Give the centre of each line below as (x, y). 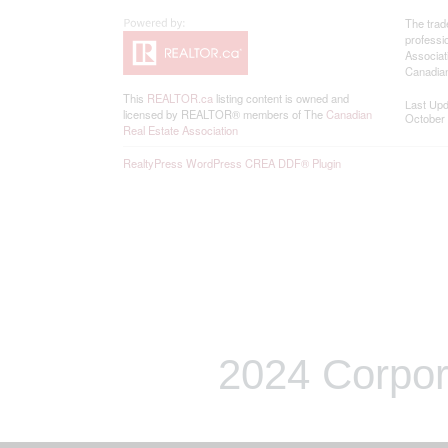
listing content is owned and (280, 97)
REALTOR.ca (179, 97)
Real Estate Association (180, 129)
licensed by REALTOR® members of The (224, 113)
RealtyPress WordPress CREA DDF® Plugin (231, 162)
